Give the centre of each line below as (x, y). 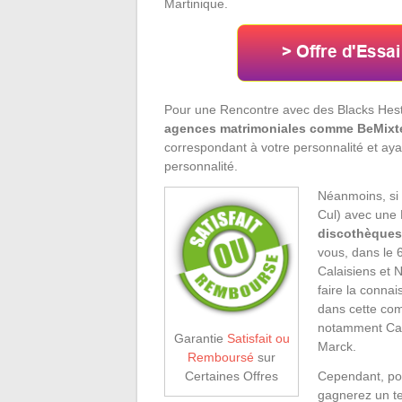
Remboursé (221, 357)
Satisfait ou (258, 338)
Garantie (200, 338)
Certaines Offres (232, 376)
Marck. (337, 346)
